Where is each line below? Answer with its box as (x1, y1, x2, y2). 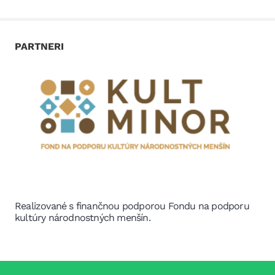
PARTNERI (15, 40, 64, 52)
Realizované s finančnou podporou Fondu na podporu (15, 200, 249, 212)
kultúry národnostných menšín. (15, 212, 150, 224)
